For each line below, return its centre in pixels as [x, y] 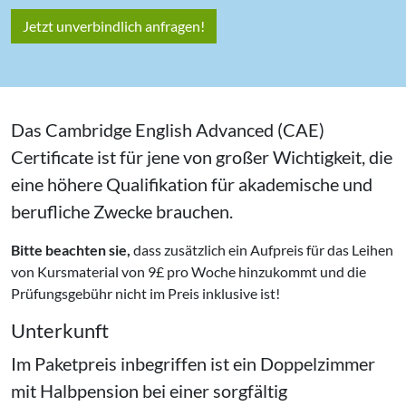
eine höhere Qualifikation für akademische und [192, 184]
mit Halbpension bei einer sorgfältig [149, 390]
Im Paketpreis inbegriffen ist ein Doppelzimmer [193, 363]
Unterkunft [60, 330]
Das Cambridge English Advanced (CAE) [168, 129]
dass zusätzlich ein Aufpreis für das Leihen [262, 249]
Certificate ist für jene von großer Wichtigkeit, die [202, 156]
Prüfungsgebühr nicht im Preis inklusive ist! [145, 293]
